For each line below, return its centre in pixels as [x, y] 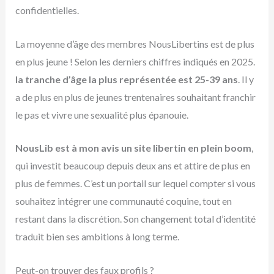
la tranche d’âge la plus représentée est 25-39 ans [126, 79]
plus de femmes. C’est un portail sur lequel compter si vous [135, 183]
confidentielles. [47, 10]
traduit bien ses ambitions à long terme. [97, 237]
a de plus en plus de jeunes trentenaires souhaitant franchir [135, 97]
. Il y [246, 79]
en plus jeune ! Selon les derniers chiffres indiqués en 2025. [135, 61]
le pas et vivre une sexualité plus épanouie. [102, 114]
